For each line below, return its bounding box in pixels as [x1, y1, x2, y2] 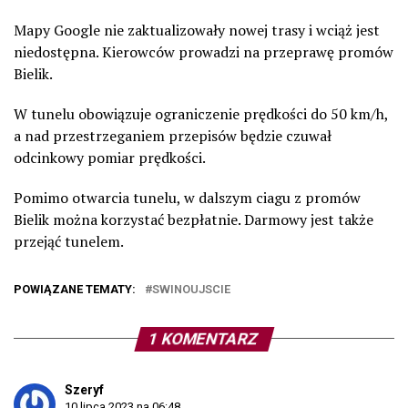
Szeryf [65, 382, 104, 397]
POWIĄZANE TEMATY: [14, 281, 136, 296]
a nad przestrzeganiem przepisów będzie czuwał [14, 125, 331, 146]
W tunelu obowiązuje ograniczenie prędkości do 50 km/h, [14, 103, 388, 124]
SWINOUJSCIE [152, 281, 230, 296]
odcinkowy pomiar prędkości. [14, 147, 206, 168]
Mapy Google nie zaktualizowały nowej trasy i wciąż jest [14, 19, 380, 40]
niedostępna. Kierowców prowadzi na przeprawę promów [14, 41, 393, 62]
